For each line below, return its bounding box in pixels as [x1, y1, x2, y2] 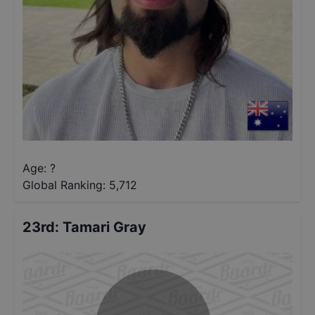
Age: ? [22, 161, 56, 175]
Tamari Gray [63, 219, 146, 236]
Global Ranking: [22, 178, 105, 192]
